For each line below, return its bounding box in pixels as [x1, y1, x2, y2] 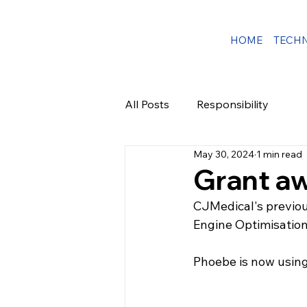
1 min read [256, 147, 302, 160]
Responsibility [197, 97, 269, 112]
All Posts [125, 97, 169, 112]
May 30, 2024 [193, 147, 254, 160]
